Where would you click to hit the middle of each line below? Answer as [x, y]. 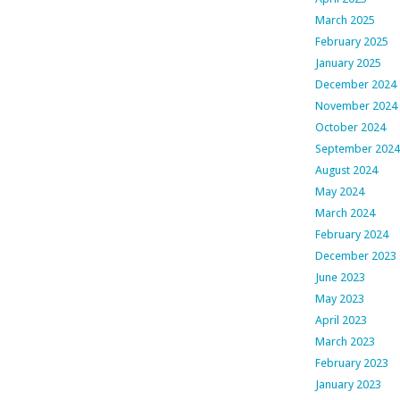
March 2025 [345, 21]
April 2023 [341, 321]
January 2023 [348, 385]
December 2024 [355, 85]
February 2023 [351, 363]
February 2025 [351, 42]
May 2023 [339, 299]
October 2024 [350, 128]
